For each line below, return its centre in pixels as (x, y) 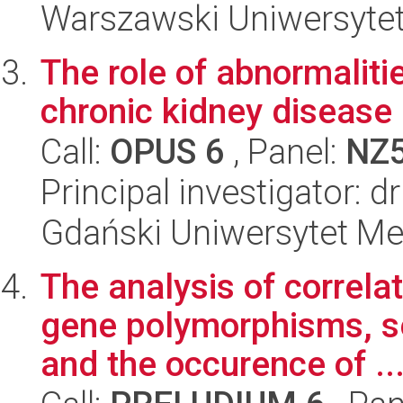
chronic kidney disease (216, 111)
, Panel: (285, 152)
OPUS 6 (167, 152)
